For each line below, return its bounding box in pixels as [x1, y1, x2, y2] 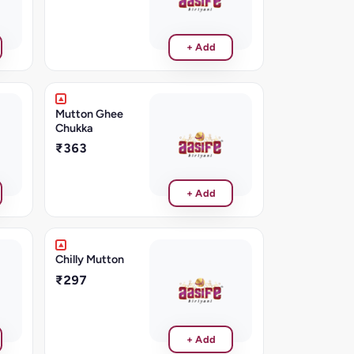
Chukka [55, 120, 94, 135]
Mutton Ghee [55, 106, 124, 121]
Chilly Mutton [55, 252, 125, 267]
